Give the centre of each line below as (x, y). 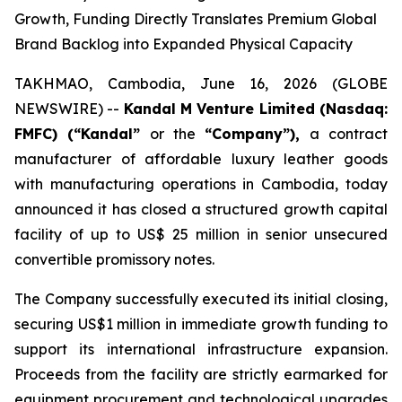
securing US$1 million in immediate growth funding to (201, 324)
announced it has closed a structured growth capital (201, 209)
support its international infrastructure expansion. (201, 349)
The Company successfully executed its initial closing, (201, 299)
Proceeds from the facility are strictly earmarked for (201, 374)
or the (172, 134)
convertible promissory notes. (114, 259)
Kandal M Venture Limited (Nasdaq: (256, 109)
